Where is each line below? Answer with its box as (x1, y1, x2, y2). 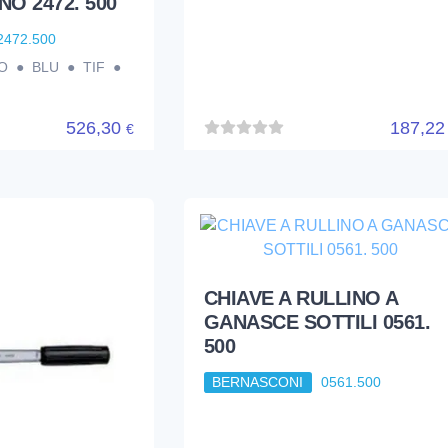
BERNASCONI (212, 374, 304, 391)
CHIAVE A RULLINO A (203, 287, 398, 310)
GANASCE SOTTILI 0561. (203, 311, 431, 334)
